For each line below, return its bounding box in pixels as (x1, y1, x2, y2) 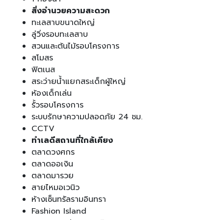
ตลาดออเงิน (31, 158, 73, 170)
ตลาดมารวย (31, 169, 74, 182)
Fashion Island (31, 205, 86, 217)
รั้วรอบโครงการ (31, 99, 83, 111)
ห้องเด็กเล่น (31, 87, 72, 99)
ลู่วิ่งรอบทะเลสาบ (31, 28, 88, 40)
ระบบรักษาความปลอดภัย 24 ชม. (31, 110, 142, 123)
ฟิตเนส (31, 63, 55, 76)
